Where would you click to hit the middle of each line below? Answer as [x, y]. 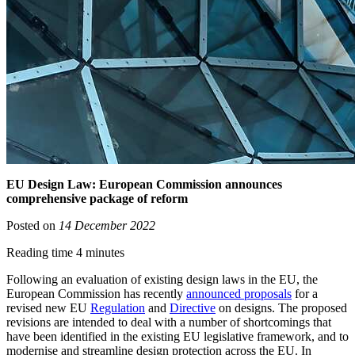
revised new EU [48, 308]
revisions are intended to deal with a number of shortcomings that [169, 323]
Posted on [32, 226]
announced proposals [239, 294]
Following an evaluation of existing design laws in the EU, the [162, 280]
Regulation [118, 308]
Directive [193, 308]
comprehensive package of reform [97, 199]
